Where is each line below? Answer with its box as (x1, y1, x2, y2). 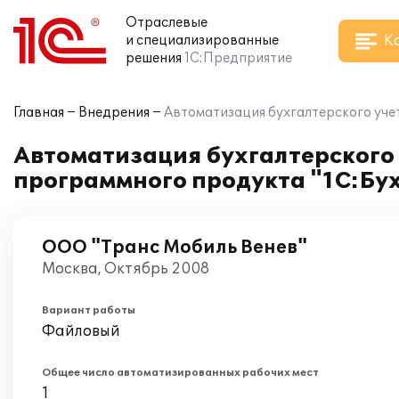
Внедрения (78, 105, 150, 120)
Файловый (42, 322, 120, 340)
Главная (13, 105, 64, 120)
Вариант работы (42, 305, 135, 316)
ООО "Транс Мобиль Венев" (42, 237, 307, 258)
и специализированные (126, 33, 279, 48)
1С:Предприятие (184, 51, 292, 66)
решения (126, 51, 182, 66)
